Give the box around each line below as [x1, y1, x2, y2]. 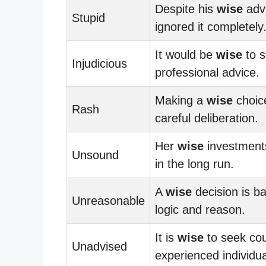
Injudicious [72, 56, 127, 70]
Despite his [155, 2, 217, 15]
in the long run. [155, 157, 234, 170]
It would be [155, 47, 216, 61]
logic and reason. [155, 202, 245, 216]
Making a [155, 93, 207, 107]
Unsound [72, 148, 119, 161]
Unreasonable [72, 194, 145, 207]
